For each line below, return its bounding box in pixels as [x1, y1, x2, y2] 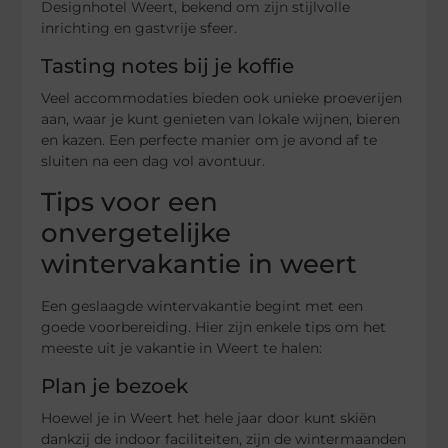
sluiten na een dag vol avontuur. [41, 152, 266, 171]
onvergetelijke [41, 216, 232, 249]
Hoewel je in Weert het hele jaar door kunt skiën [41, 408, 377, 427]
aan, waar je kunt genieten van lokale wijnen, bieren [41, 110, 401, 129]
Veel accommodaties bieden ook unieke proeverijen [41, 89, 403, 108]
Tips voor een [41, 185, 219, 218]
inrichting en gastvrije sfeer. [41, 19, 238, 38]
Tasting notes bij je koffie [41, 54, 295, 79]
